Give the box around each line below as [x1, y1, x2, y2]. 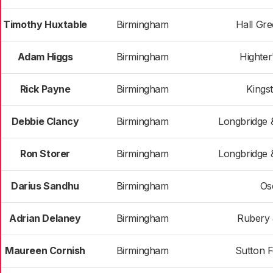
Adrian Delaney [9, 212, 81, 224]
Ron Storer [20, 147, 70, 160]
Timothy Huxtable [3, 18, 87, 30]
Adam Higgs [17, 51, 73, 63]
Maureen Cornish [5, 244, 85, 257]
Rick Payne [19, 83, 71, 95]
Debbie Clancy [11, 115, 79, 127]
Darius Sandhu [11, 180, 79, 192]
